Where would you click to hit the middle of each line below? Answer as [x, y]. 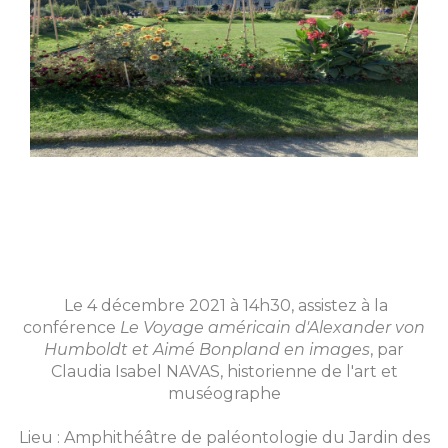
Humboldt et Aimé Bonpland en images [207, 350]
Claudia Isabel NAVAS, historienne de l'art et [224, 372]
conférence [71, 328]
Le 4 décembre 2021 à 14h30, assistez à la [226, 306]
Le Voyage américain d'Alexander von [272, 328]
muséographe [224, 394]
